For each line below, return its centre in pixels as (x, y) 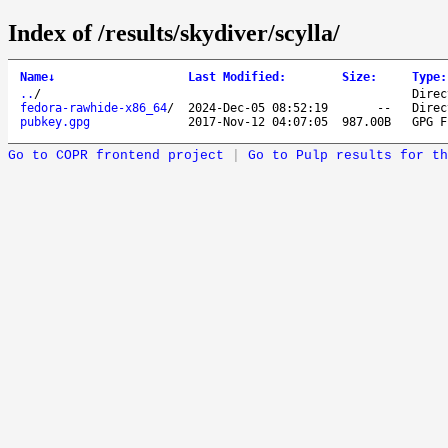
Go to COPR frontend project (116, 155)
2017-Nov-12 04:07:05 (258, 121)
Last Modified (233, 76)
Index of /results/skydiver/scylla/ (174, 32)
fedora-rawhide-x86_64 (93, 107)
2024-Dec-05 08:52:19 (258, 107)
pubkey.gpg (55, 121)
